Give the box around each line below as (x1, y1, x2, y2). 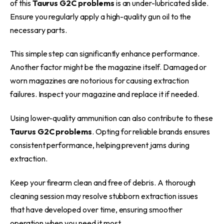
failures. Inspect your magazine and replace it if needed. (10, 89, 199, 99)
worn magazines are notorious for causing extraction (10, 75, 189, 86)
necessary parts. (10, 24, 67, 35)
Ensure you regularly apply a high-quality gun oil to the (10, 11, 191, 21)
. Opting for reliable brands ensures (92, 126, 210, 137)
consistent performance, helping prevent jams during (10, 140, 189, 150)
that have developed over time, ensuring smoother (10, 204, 182, 214)
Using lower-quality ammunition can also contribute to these (10, 113, 213, 123)
